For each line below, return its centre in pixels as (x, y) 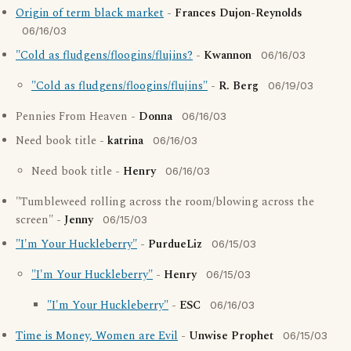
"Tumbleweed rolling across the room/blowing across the (165, 202)
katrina (125, 141)
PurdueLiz (175, 244)
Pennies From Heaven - (77, 117)
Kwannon (228, 56)
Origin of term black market (90, 13)
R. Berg (239, 86)
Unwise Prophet (231, 336)
